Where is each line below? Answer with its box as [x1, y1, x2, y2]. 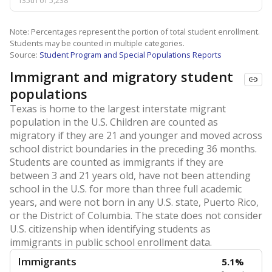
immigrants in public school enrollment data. [10, 236, 212, 249]
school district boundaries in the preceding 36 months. [10, 142, 257, 155]
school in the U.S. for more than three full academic [10, 182, 242, 195]
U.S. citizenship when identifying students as [10, 222, 211, 236]
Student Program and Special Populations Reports [39, 49, 222, 60]
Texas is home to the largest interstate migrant [10, 102, 226, 115]
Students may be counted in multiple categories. [10, 38, 185, 49]
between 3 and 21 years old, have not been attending [10, 169, 251, 182]
